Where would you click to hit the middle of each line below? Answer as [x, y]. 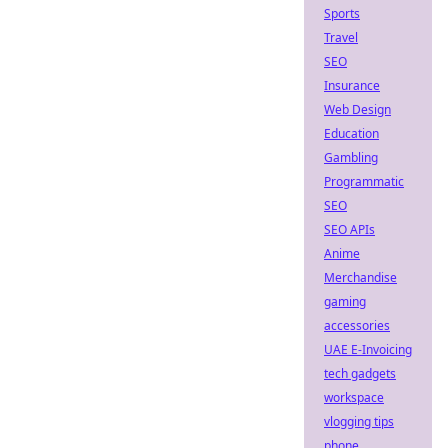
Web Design [357, 109]
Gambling [351, 157]
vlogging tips [359, 421]
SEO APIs [349, 229]
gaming [345, 301]
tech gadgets [360, 373]
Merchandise [360, 277]
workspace [354, 397]
